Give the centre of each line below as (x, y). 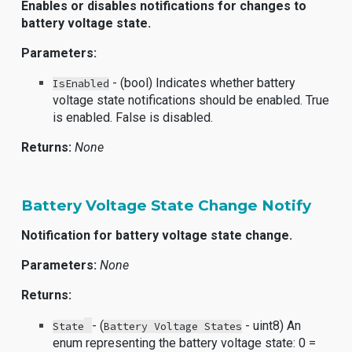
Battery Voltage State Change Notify (167, 205)
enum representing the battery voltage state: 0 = (185, 343)
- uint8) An (272, 326)
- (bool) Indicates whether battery (203, 83)
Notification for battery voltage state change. (157, 235)
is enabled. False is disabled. (133, 117)
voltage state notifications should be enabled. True (191, 100)
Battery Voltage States (173, 326)
